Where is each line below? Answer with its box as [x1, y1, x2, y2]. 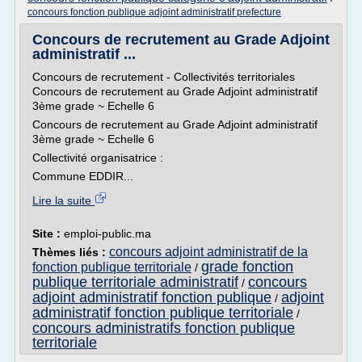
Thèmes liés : [32, 246, 109, 259]
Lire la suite [32, 194, 95, 207]
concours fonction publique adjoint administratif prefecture [27, 6, 281, 18]
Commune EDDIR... [32, 170, 133, 183]
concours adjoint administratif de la [109, 245, 308, 259]
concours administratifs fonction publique [32, 320, 295, 336]
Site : [32, 227, 64, 240]
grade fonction [201, 259, 293, 275]
